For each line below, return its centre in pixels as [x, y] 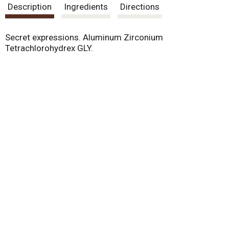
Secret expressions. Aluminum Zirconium [84, 37]
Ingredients [86, 7]
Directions [140, 7]
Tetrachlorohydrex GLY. [49, 48]
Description [30, 7]
